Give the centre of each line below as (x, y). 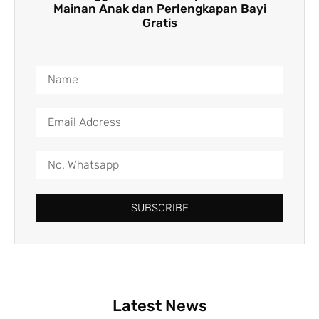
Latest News (159, 305)
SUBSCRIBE (159, 208)
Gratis (159, 22)
